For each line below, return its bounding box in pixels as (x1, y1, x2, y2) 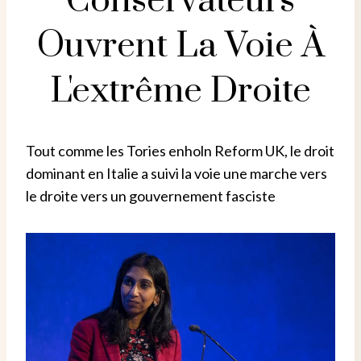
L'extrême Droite (50, 68, 311, 113)
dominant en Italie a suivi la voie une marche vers (26, 164, 327, 182)
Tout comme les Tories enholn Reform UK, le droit (26, 141, 334, 160)
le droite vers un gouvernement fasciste (26, 186, 276, 205)
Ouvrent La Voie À (36, 23, 325, 68)
